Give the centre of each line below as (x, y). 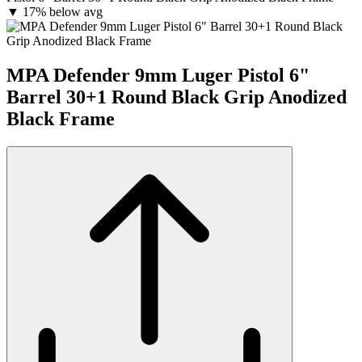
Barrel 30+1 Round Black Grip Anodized (177, 97)
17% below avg (63, 12)
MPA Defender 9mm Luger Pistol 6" (158, 75)
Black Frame (61, 118)
